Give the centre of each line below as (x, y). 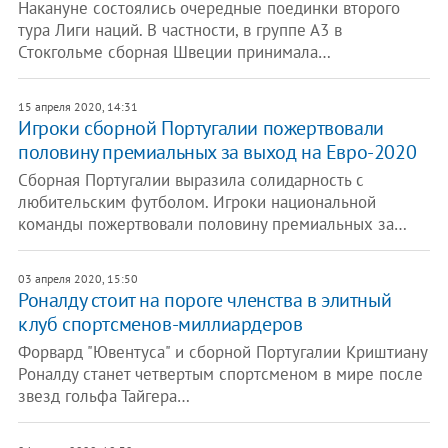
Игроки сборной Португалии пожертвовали (200, 128)
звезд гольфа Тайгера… (103, 396)
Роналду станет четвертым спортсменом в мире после (220, 374)
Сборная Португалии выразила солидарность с (190, 180)
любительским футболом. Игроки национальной (196, 202)
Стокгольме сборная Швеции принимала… (174, 52)
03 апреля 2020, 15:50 (77, 278)
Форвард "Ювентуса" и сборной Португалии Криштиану (222, 352)
